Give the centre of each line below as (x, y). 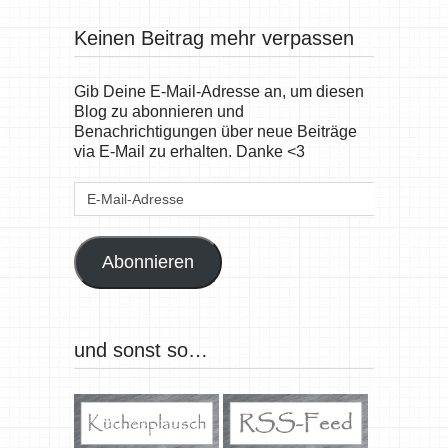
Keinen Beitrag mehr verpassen (213, 38)
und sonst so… (140, 350)
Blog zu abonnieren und (158, 112)
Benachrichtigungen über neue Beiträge (215, 132)
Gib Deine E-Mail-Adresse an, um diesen (218, 92)
